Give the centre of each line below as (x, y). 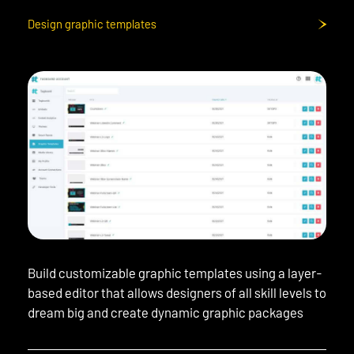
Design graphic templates (92, 24)
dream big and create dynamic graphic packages (166, 312)
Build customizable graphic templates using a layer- (175, 272)
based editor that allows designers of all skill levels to (177, 292)
